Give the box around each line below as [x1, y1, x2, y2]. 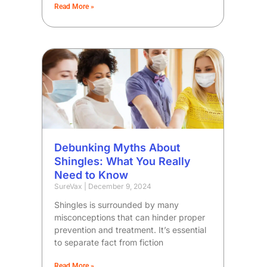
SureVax [54, 181, 85, 191]
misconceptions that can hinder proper [54, 212, 206, 222]
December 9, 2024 [86, 181, 152, 191]
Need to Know [54, 168, 129, 181]
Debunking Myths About [54, 141, 181, 154]
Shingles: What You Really [54, 154, 191, 167]
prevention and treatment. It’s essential [54, 224, 207, 235]
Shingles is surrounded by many [54, 199, 179, 210]
